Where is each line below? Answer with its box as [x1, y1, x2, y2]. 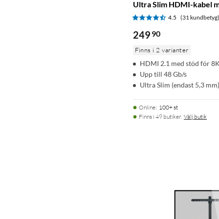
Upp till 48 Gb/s [140, 69, 187, 78]
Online [139, 103, 155, 111]
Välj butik [184, 112, 207, 120]
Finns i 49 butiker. [139, 112, 182, 120]
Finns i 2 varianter [135, 45, 189, 54]
